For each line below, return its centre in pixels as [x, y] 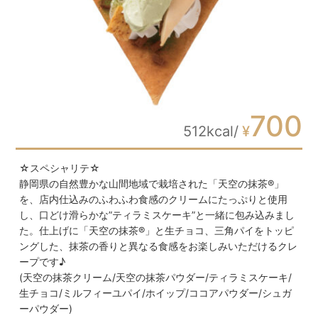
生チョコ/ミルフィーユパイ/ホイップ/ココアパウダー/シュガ [155, 293]
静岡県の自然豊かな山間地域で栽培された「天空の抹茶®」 [151, 184]
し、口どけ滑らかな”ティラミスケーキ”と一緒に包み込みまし [157, 215]
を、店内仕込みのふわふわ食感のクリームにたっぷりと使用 [153, 199]
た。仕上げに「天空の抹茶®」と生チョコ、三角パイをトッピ [156, 231]
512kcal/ [211, 132]
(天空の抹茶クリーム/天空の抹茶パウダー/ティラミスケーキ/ [155, 278]
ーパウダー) [45, 309]
